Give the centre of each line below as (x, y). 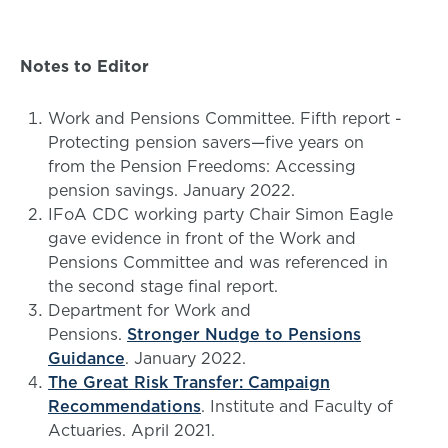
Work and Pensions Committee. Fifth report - (225, 118)
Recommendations (124, 406)
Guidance (86, 358)
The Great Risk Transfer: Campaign (189, 382)
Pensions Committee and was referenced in (218, 262)
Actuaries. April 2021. (131, 430)
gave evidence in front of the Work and (202, 238)
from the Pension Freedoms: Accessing (202, 166)
